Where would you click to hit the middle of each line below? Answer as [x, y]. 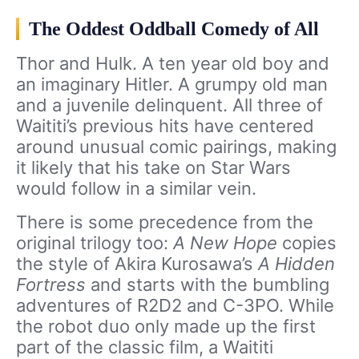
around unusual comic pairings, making [176, 147]
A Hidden [296, 264]
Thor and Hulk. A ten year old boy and [173, 64]
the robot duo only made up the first [166, 327]
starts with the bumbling [228, 285]
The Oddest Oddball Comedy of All [176, 29]
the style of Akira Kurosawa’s [137, 264]
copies [309, 243]
